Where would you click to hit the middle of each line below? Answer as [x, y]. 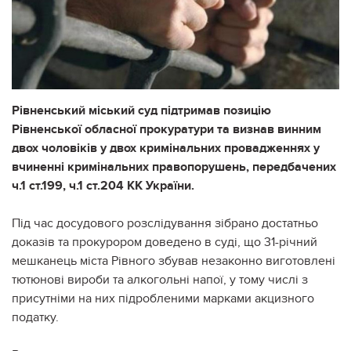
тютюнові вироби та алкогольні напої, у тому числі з [160, 279]
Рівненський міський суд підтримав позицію [141, 110]
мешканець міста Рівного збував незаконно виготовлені [174, 261]
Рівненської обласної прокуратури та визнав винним [166, 129]
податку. [35, 317]
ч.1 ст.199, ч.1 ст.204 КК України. [103, 185]
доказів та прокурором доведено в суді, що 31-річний [165, 242]
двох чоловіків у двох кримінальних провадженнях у [166, 148]
